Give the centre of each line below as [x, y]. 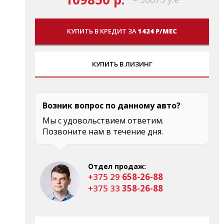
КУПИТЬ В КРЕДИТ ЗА [102, 31]
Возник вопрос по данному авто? [111, 105]
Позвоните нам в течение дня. [103, 131]
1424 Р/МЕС [157, 31]
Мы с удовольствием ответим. [103, 120]
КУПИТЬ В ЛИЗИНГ [122, 64]
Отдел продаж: [117, 166]
